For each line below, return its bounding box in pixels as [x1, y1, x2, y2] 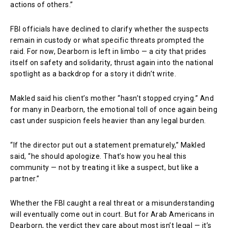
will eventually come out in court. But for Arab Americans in [10, 210, 214, 218]
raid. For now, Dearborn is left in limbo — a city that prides [10, 47, 207, 55]
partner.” [10, 174, 40, 183]
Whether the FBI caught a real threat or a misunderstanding [10, 198, 214, 207]
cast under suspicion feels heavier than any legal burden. [10, 116, 206, 125]
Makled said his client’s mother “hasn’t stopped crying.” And [10, 94, 214, 102]
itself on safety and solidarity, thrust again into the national [10, 58, 214, 67]
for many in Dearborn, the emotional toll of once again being [10, 105, 217, 113]
